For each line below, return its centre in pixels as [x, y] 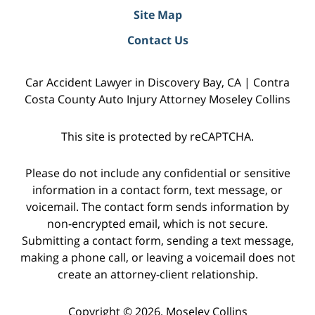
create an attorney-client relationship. [157, 275]
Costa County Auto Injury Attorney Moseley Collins [157, 99]
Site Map [157, 14]
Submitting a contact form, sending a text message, [157, 241]
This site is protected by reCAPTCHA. [157, 136]
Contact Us [157, 40]
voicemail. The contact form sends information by [157, 207]
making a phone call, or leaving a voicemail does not [157, 258]
